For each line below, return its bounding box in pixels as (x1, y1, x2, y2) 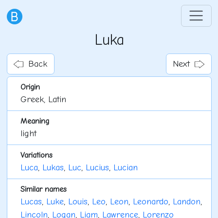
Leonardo (132, 197, 168, 207)
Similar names (20, 184, 67, 194)
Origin (20, 82, 40, 92)
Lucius (85, 163, 109, 173)
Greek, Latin (20, 94, 66, 105)
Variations (20, 150, 53, 160)
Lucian (113, 163, 138, 173)
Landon (172, 197, 200, 207)
